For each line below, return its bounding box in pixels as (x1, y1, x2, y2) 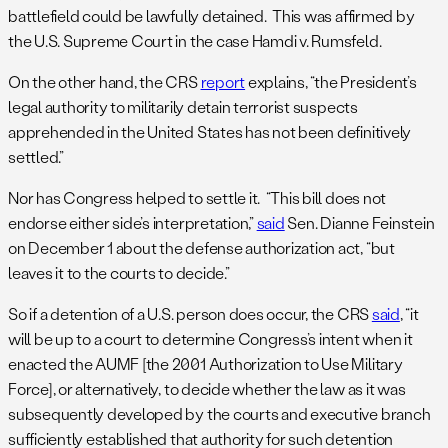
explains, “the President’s (245, 71, 417, 93)
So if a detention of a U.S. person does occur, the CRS (8, 303, 372, 325)
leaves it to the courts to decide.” (8, 262, 230, 284)
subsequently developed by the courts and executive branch (8, 403, 431, 425)
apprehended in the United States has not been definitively (8, 121, 412, 143)
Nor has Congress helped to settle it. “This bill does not (8, 187, 387, 209)
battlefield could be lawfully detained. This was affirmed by (8, 5, 415, 27)
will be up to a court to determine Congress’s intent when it (8, 328, 413, 350)
